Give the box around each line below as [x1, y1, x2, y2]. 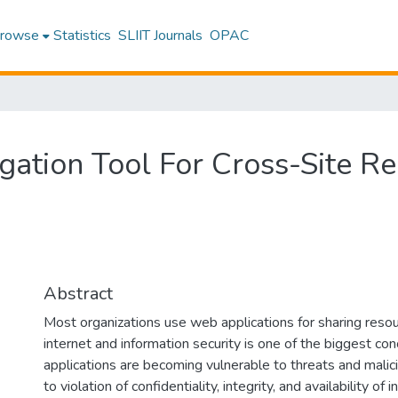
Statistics [53, 26, 112, 45]
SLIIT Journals [118, 26, 203, 45]
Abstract [44, 282, 113, 306]
